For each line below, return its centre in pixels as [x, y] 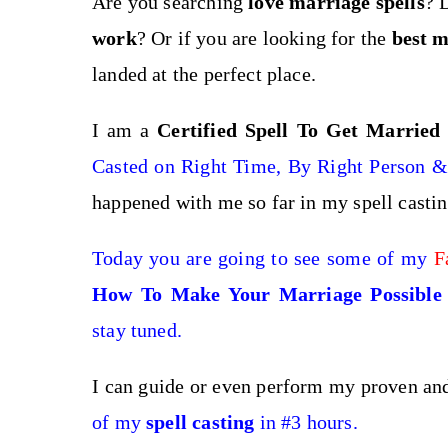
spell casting [197, 422]
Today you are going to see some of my [263, 258]
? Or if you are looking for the [264, 38]
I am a [125, 130]
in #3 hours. [306, 422]
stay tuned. [137, 330]
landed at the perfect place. [204, 74]
